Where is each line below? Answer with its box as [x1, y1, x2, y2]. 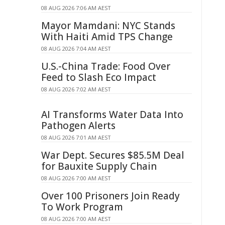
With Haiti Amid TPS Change [41, 30, 173, 43]
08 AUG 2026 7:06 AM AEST [41, 4, 111, 12]
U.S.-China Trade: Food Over [41, 60, 170, 73]
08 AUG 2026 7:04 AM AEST [41, 45, 111, 52]
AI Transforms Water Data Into [41, 108, 183, 121]
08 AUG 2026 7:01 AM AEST [41, 134, 111, 141]
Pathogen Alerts [41, 119, 116, 132]
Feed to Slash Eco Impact [41, 71, 156, 84]
